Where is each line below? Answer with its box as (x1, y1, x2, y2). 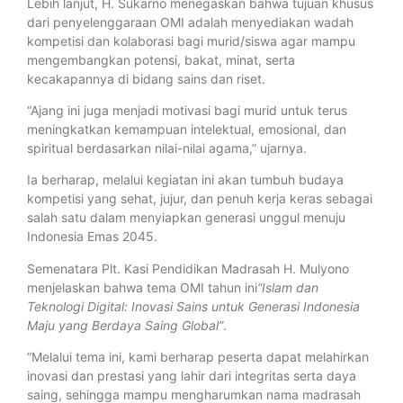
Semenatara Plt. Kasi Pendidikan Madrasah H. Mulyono (27, 260, 349, 276)
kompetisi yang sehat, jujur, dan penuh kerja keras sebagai (27, 191, 372, 207)
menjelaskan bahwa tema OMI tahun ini (27, 279, 257, 295)
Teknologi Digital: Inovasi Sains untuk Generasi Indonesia (27, 298, 360, 314)
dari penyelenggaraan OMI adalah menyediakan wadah (27, 13, 354, 30)
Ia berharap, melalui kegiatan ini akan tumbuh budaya (27, 172, 344, 188)
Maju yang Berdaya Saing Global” (27, 317, 223, 333)
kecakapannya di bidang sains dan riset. (27, 70, 265, 86)
